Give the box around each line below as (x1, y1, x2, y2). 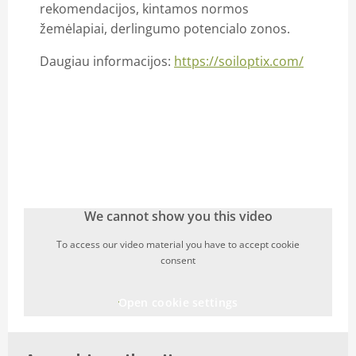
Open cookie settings (118, 294, 238, 310)
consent (161, 253, 195, 267)
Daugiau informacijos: (40, 52, 174, 70)
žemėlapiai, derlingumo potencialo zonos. (40, 19, 290, 37)
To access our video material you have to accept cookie (56, 237, 300, 251)
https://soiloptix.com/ (174, 52, 304, 70)
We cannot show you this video (83, 207, 273, 225)
